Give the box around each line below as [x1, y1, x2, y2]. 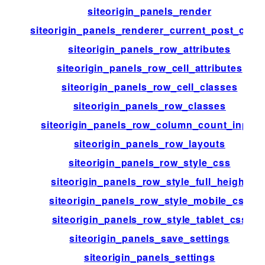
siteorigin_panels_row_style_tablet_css [51, 212, 247, 226]
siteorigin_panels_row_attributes [68, 41, 231, 56]
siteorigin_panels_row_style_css [68, 155, 231, 169]
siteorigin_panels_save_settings [69, 231, 230, 245]
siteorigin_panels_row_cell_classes [62, 79, 238, 93]
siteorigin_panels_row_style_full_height [51, 174, 248, 188]
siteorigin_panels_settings [83, 250, 215, 264]
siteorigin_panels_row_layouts [73, 136, 225, 150]
